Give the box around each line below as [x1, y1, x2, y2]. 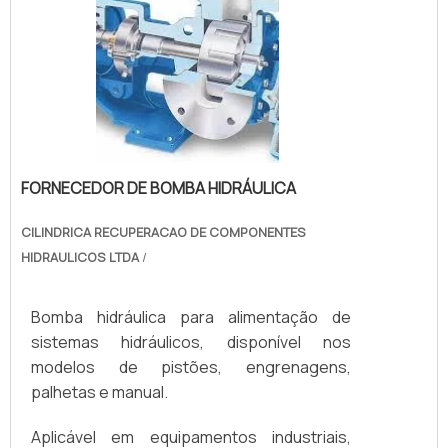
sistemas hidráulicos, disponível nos [31, 330, 351, 353]
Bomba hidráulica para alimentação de [31, 305, 351, 328]
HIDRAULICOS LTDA [21, 247, 139, 266]
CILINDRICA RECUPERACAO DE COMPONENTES [21, 222, 306, 241]
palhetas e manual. [31, 380, 168, 403]
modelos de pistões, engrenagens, [31, 355, 351, 378]
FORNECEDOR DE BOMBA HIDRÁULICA [21, 177, 296, 200]
